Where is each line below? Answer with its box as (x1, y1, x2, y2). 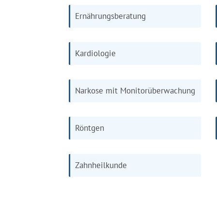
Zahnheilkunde (75, 160, 127, 170)
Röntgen (75, 123, 104, 133)
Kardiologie (75, 48, 116, 59)
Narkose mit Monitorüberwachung (75, 85, 195, 96)
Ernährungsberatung (75, 11, 146, 21)
